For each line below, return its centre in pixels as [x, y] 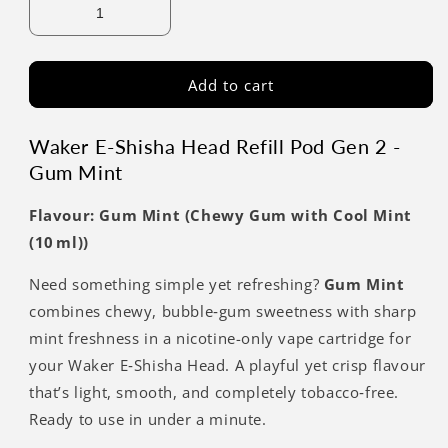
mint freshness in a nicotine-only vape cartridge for [220, 337]
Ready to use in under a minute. [148, 418]
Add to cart [231, 84]
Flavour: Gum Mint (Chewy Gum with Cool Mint [220, 214]
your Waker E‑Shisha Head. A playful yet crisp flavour [227, 364]
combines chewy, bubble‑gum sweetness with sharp [223, 310]
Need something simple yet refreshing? [176, 283]
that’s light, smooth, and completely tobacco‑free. [214, 391]
